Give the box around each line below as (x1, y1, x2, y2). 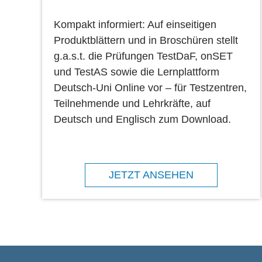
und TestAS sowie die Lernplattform (54, 65, 219, 78)
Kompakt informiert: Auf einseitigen (54, 18, 216, 30)
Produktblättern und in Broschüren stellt (54, 34, 238, 46)
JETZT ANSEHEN (109, 168, 194, 181)
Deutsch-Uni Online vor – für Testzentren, (54, 81, 247, 94)
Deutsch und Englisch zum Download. (54, 113, 231, 125)
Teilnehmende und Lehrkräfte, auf (54, 97, 211, 109)
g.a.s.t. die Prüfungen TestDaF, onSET (54, 50, 233, 62)
